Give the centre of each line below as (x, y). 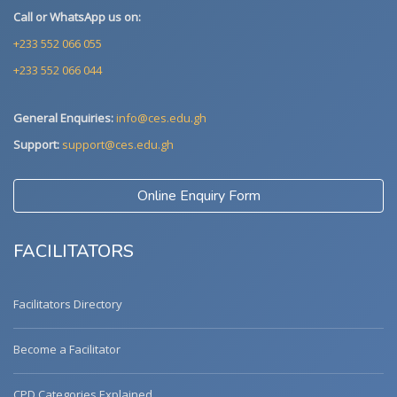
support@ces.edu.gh (118, 144)
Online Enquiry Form (198, 196)
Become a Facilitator (67, 349)
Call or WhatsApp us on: (77, 17)
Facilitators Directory (68, 304)
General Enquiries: (63, 118)
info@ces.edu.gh (161, 118)
